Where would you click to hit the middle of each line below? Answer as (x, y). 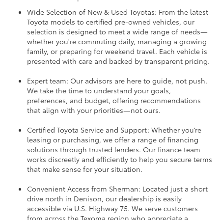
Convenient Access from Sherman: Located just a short (117, 189)
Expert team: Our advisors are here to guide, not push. (117, 81)
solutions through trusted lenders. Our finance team (114, 150)
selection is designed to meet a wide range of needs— (117, 32)
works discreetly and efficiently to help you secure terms (120, 159)
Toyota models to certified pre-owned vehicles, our (111, 22)
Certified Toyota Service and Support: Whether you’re (114, 130)
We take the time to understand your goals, (99, 91)
